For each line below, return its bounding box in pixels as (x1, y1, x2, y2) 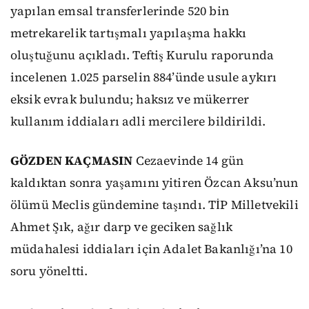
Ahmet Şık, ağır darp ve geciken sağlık (10, 218, 233, 235)
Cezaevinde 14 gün (132, 152, 244, 169)
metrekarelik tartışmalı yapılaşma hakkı (10, 25, 247, 42)
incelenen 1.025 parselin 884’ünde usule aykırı (10, 69, 277, 86)
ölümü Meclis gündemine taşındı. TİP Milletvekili (10, 196, 299, 213)
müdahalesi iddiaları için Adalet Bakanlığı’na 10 (10, 240, 292, 257)
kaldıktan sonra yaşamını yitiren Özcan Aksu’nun (10, 174, 299, 191)
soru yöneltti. (10, 262, 88, 279)
